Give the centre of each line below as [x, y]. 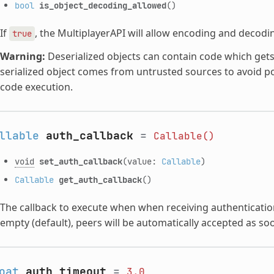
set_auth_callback [80, 161]
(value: [142, 161]
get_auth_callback [100, 179]
